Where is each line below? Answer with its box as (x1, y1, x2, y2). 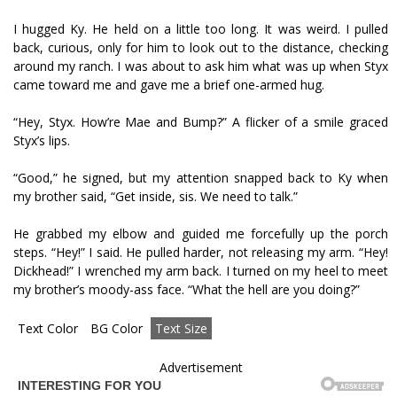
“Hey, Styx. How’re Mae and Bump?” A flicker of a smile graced (13, 113, 388, 130)
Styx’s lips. (13, 132, 70, 149)
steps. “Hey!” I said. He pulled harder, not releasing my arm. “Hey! (13, 244, 388, 261)
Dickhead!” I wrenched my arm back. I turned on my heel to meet (13, 262, 388, 279)
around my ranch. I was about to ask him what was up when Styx (13, 58, 388, 74)
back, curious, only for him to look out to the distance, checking (13, 39, 388, 56)
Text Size (155, 320, 207, 337)
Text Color (18, 320, 78, 337)
